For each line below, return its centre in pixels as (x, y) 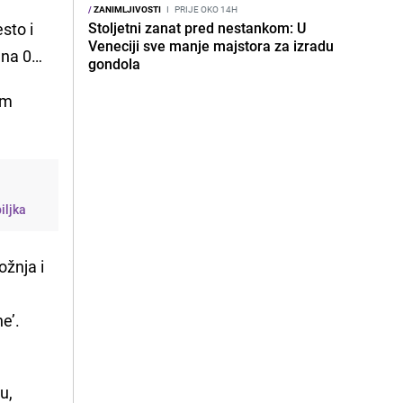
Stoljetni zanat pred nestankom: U (197, 28)
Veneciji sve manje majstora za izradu (211, 46)
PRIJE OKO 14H (205, 9)
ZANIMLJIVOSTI (126, 9)
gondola (114, 64)
